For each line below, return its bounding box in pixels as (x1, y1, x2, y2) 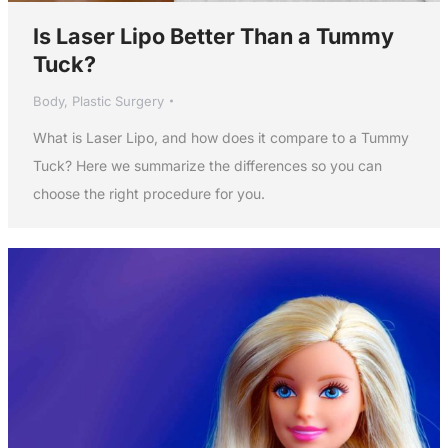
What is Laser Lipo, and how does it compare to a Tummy (32, 129, 409, 147)
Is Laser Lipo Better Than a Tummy (32, 23, 394, 50)
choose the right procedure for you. (32, 185, 265, 203)
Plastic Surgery (71, 93, 164, 110)
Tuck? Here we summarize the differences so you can (32, 157, 382, 175)
